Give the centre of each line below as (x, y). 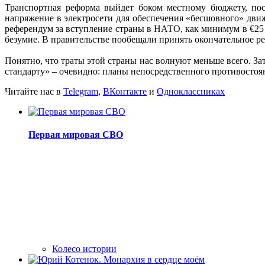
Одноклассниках (191, 91)
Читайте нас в (34, 91)
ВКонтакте (125, 91)
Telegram (81, 91)
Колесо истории (84, 249)
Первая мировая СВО (76, 135)
